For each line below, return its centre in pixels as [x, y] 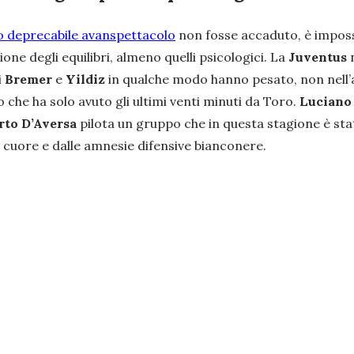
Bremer [30, 79]
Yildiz [85, 79]
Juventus [319, 56]
